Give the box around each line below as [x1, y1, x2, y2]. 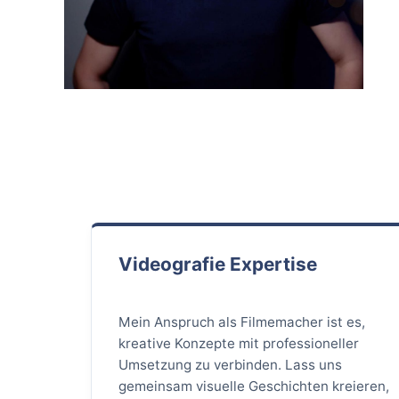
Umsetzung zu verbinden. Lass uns [118, 355, 343, 373]
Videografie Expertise [118, 252, 318, 275]
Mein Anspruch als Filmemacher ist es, [118, 313, 366, 330]
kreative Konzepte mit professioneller [118, 334, 360, 352]
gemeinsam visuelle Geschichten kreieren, [118, 377, 390, 395]
